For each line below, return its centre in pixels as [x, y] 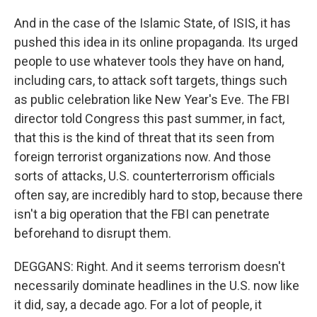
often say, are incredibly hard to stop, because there [158, 195]
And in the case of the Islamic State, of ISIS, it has [152, 23]
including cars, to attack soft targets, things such [151, 80]
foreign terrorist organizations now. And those [143, 157]
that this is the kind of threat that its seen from [144, 138]
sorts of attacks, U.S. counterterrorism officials [145, 176]
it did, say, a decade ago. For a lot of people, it [138, 305]
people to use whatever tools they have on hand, [149, 61]
